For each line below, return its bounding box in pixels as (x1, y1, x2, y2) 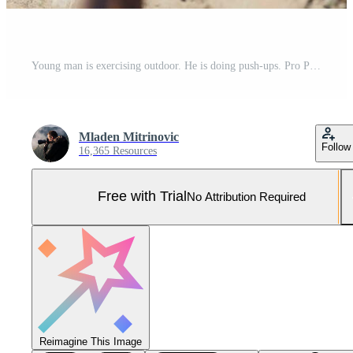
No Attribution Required (187, 190, 306, 204)
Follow (321, 140, 351, 153)
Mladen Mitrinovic (79, 129, 179, 143)
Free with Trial (98, 188, 187, 205)
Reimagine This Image (39, 335, 142, 347)
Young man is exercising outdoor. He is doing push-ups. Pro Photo (310, 59, 321, 72)
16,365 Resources (79, 144, 157, 157)
